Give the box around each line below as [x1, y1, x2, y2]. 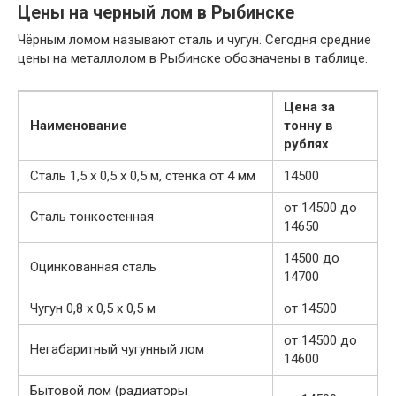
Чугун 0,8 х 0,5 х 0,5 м [30, 300, 156, 316]
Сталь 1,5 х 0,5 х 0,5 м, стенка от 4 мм [30, 167, 255, 184]
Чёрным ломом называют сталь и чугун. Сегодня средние [18, 31, 371, 48]
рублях [284, 135, 329, 152]
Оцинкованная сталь [30, 258, 156, 275]
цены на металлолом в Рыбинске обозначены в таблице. [18, 49, 368, 66]
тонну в [284, 117, 333, 133]
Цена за [284, 98, 335, 115]
